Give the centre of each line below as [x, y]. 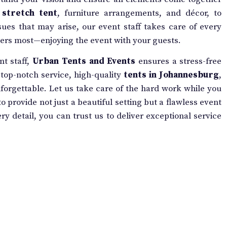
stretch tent [29, 13]
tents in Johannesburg [172, 75]
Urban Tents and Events [84, 62]
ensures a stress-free [179, 62]
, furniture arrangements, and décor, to [139, 13]
